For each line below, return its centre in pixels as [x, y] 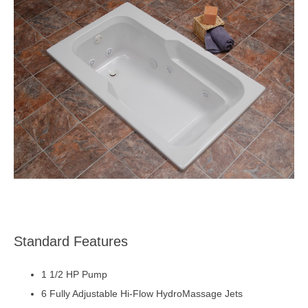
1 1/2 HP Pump [74, 275]
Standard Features [71, 242]
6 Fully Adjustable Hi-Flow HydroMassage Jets [142, 294]
